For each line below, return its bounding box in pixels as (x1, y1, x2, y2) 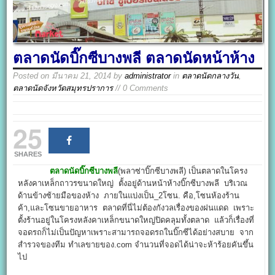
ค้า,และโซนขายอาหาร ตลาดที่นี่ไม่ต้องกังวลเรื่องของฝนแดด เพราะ (18, 203, 255, 213)
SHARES (14, 150, 42, 158)
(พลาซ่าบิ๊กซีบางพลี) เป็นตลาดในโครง (118, 166, 248, 176)
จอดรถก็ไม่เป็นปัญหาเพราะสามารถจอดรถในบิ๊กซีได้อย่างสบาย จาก (18, 228, 254, 238)
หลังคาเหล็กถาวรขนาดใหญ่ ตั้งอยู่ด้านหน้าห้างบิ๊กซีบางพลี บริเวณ (18, 179, 248, 188)
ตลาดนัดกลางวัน (182, 71, 239, 81)
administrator (125, 71, 171, 81)
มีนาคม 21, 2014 (52, 71, 112, 81)
